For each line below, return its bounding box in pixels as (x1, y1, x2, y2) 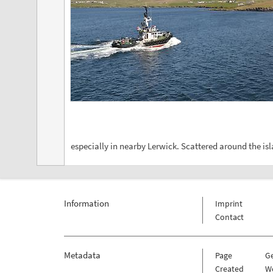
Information (63, 197, 109, 209)
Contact (214, 211, 244, 222)
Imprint (214, 197, 243, 209)
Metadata (63, 249, 101, 261)
